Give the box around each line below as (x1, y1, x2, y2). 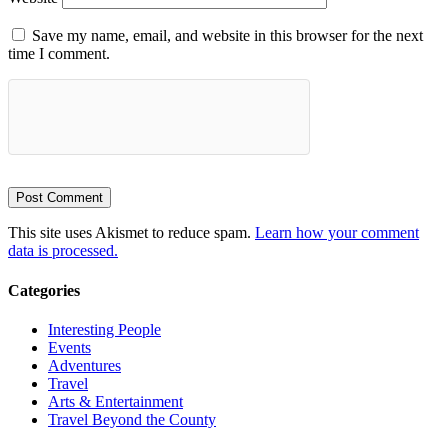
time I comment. (8, 45, 110, 63)
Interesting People (48, 320, 161, 338)
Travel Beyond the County (48, 410, 216, 428)
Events (48, 338, 91, 356)
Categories (8, 281, 80, 299)
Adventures (48, 356, 121, 374)
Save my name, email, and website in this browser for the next (32, 27, 423, 45)
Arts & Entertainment (48, 392, 183, 410)
